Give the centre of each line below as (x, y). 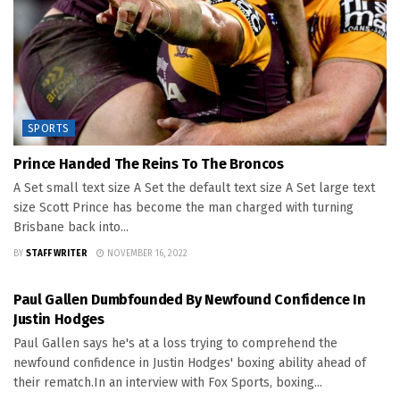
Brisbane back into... (71, 228)
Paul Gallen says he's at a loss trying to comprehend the (175, 344)
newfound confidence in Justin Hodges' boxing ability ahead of (190, 363)
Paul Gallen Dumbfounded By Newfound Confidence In (190, 300)
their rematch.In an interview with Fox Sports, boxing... (168, 383)
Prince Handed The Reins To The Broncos (149, 164)
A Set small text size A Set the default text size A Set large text (194, 188)
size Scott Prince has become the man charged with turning (183, 208)
